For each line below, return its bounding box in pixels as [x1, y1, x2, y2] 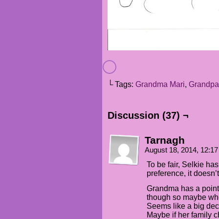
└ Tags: [108, 80, 135, 89]
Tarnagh [145, 134, 185, 146]
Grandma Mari [135, 80, 185, 89]
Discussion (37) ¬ [108, 110, 189, 121]
